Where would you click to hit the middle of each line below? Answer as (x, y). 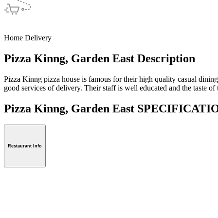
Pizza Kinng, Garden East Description (100, 58)
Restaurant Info (25, 146)
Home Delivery (28, 37)
